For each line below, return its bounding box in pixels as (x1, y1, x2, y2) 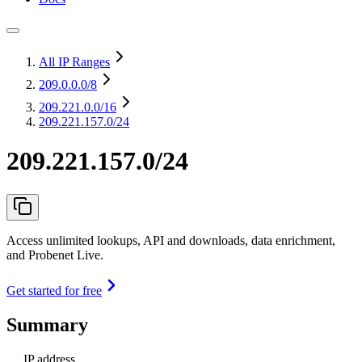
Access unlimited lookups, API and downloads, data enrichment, (6, 233, 335, 247)
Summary (6, 314, 88, 335)
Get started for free (6, 283, 102, 297)
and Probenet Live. (6, 247, 103, 262)
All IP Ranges (39, 55, 110, 69)
